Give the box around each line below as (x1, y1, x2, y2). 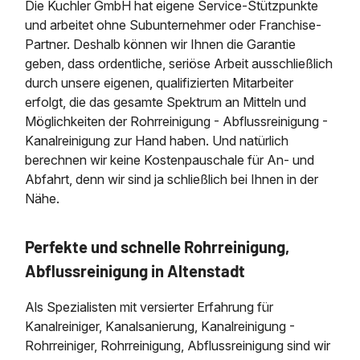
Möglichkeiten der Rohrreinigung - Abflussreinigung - (25, 113, 329, 130)
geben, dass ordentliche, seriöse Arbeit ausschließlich (25, 55, 333, 72)
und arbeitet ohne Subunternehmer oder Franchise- (25, 17, 322, 34)
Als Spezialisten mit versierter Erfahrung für (25, 298, 274, 315)
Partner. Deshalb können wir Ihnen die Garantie (25, 36, 297, 53)
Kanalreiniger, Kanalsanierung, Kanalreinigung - (25, 317, 296, 334)
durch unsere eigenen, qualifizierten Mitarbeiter (25, 75, 294, 92)
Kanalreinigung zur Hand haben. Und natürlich (25, 133, 289, 149)
